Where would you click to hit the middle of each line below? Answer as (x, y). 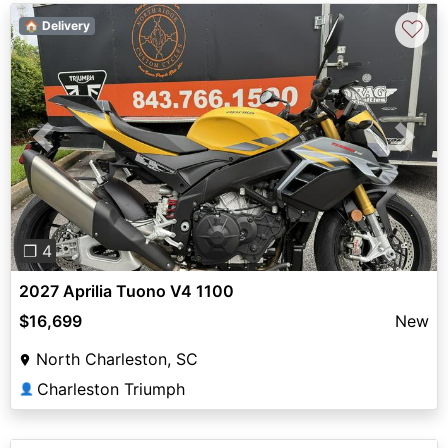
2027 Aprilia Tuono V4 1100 (126, 290)
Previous (75, 148)
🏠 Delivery (56, 26)
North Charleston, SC (117, 358)
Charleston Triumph (111, 388)
